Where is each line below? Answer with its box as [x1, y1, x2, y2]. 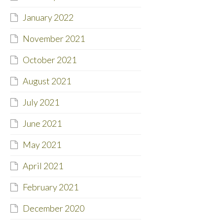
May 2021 [22, 139, 61, 150]
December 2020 [22, 203, 84, 214]
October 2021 [22, 54, 76, 66]
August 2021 [22, 75, 71, 87]
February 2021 [22, 182, 78, 193]
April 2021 [22, 160, 63, 172]
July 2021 [22, 97, 59, 108]
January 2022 [22, 12, 74, 23]
